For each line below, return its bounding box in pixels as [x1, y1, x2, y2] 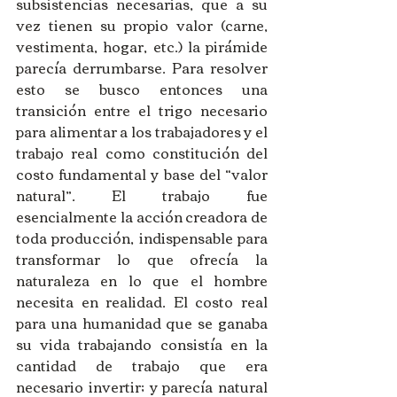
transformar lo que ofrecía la [16, 245, 268, 272]
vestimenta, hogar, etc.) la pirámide [16, 32, 268, 59]
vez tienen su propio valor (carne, [16, 11, 268, 38]
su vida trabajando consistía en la [16, 330, 268, 357]
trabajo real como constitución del [16, 138, 268, 166]
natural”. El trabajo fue [16, 181, 268, 208]
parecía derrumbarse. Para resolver [16, 53, 268, 81]
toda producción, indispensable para [16, 223, 268, 251]
